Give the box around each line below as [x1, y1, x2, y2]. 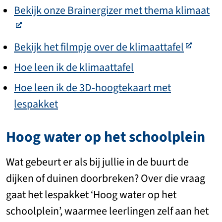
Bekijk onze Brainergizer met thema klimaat [14, 3, 210, 18]
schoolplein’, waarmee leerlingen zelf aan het [6, 204, 209, 219]
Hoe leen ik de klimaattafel [14, 60, 134, 75]
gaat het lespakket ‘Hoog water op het [6, 187, 176, 202]
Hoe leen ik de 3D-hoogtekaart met [14, 80, 171, 95]
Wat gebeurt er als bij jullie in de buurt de [6, 155, 189, 169]
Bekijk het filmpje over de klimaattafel [14, 40, 184, 55]
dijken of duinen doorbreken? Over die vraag [6, 171, 205, 186]
